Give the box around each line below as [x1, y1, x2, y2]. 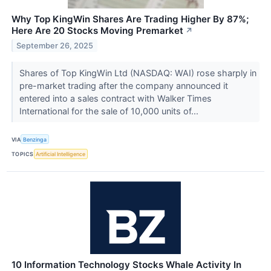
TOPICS [11, 151, 34, 158]
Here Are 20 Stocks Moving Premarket [11, 25, 183, 37]
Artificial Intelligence [36, 151, 86, 158]
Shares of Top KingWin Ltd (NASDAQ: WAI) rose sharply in [19, 68, 256, 79]
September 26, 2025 [16, 41, 94, 51]
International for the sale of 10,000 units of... [19, 106, 201, 117]
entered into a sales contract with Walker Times [19, 93, 212, 104]
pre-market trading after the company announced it [19, 80, 228, 91]
